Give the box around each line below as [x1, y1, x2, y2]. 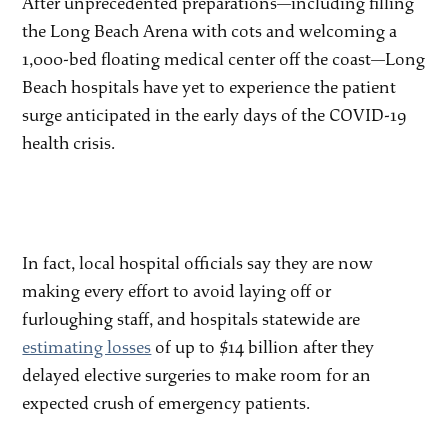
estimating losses [22, 336, 152, 358]
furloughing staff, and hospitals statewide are [22, 308, 361, 330]
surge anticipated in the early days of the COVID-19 [22, 104, 408, 126]
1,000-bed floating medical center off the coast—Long [22, 48, 426, 70]
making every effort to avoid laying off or [22, 280, 332, 302]
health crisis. [22, 132, 116, 154]
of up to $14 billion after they [151, 336, 375, 358]
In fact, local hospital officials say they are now [22, 252, 374, 274]
